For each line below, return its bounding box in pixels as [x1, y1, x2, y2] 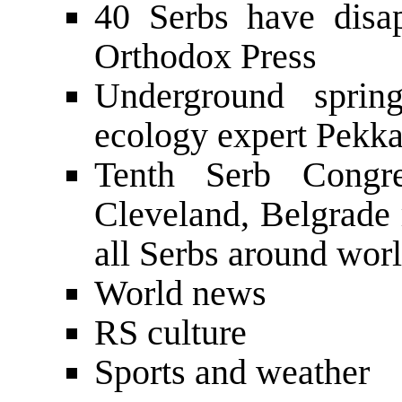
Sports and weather [94, 351, 370, 392]
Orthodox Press [94, 35, 317, 76]
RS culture [94, 311, 247, 353]
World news [94, 272, 267, 313]
